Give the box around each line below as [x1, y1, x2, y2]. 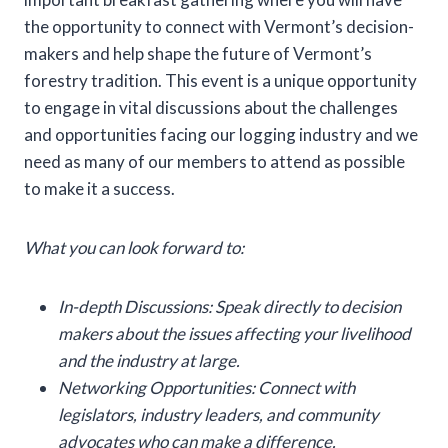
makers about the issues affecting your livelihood [58, 322, 411, 344]
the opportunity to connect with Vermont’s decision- [24, 15, 414, 37]
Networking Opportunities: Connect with [58, 376, 355, 398]
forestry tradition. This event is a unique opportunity [24, 69, 417, 91]
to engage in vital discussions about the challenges [24, 96, 398, 118]
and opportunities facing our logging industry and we [24, 123, 418, 145]
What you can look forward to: [24, 236, 244, 258]
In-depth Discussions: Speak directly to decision [58, 295, 401, 317]
